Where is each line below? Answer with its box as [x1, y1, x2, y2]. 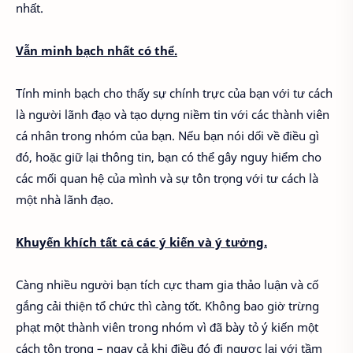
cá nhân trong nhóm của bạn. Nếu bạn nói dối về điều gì [16, 128, 319, 144]
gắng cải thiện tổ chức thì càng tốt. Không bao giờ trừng [16, 298, 319, 314]
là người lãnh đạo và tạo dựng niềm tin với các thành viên [16, 106, 329, 123]
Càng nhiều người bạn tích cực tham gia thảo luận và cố [16, 277, 318, 293]
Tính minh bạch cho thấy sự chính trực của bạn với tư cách [16, 85, 333, 102]
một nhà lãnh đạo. [16, 191, 113, 208]
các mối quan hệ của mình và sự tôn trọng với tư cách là [16, 170, 318, 187]
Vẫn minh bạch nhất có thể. [16, 43, 177, 59]
